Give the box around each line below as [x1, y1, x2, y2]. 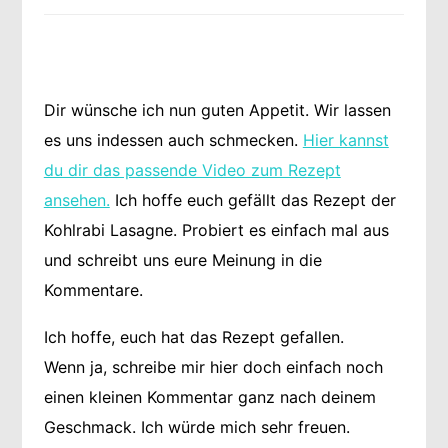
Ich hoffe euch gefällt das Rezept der [109, 189, 396, 210]
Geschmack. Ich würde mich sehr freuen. [43, 417, 350, 438]
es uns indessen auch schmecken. [43, 129, 303, 150]
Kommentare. [43, 279, 143, 300]
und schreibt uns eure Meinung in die [43, 249, 322, 270]
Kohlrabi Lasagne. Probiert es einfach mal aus [43, 219, 389, 240]
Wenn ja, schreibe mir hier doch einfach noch [43, 357, 383, 378]
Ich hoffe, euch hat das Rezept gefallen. [43, 327, 344, 348]
